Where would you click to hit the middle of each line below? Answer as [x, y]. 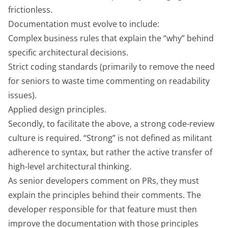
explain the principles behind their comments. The [105, 195]
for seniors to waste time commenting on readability [109, 81]
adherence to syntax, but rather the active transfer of [110, 152]
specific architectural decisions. [68, 52]
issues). [22, 95]
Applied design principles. [57, 109]
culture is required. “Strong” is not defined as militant [110, 138]
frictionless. [30, 10]
